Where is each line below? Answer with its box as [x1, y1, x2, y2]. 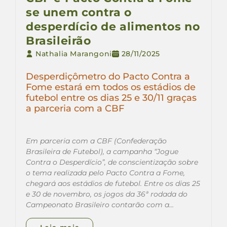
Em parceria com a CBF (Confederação [26, 136, 167, 145]
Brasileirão [26, 33, 91, 48]
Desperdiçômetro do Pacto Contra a [26, 70, 190, 82]
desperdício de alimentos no [26, 19, 200, 33]
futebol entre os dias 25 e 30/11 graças [26, 92, 197, 103]
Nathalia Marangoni [35, 49, 112, 58]
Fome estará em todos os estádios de [26, 81, 196, 92]
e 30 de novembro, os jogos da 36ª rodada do [26, 189, 187, 199]
